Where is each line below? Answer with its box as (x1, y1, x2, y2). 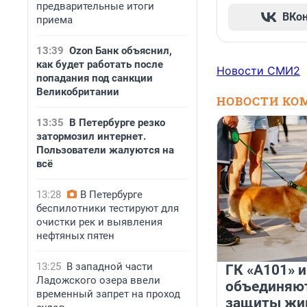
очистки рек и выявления (36, 216, 162, 228)
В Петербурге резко (69, 116, 165, 129)
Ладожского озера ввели (36, 274, 160, 286)
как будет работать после (36, 58, 163, 71)
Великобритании (36, 86, 119, 98)
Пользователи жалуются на (36, 144, 174, 156)
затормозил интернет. (36, 130, 146, 143)
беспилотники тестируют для (36, 202, 179, 214)
